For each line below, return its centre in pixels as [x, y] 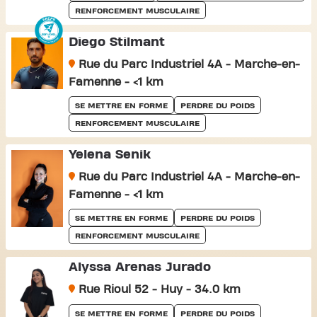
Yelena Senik [109, 155]
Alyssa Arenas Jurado [139, 267]
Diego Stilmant [116, 42]
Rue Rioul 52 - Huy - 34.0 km [157, 289]
